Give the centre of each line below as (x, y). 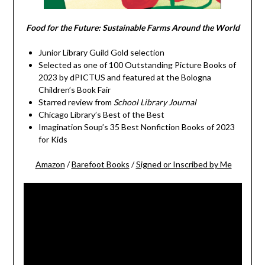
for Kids (53, 140)
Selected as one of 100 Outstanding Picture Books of (137, 65)
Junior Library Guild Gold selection (101, 53)
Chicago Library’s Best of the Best (101, 115)
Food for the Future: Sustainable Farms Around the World (132, 28)
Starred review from (76, 102)
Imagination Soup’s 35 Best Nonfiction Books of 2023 (136, 127)
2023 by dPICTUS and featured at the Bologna (125, 77)
